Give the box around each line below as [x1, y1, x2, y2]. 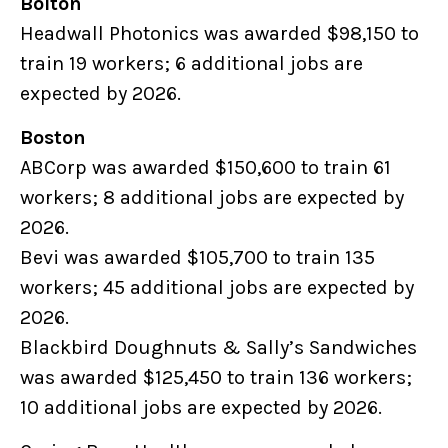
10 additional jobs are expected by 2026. [20, 396, 385, 420]
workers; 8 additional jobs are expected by [20, 186, 404, 210]
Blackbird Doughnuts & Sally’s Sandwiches [20, 336, 417, 360]
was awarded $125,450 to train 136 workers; [20, 366, 412, 390]
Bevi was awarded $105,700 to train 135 [20, 246, 375, 270]
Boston [20, 126, 94, 150]
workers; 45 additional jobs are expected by [20, 276, 414, 300]
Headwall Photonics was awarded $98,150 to [20, 22, 419, 46]
